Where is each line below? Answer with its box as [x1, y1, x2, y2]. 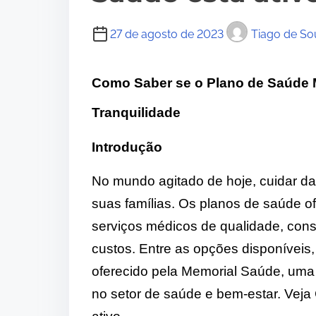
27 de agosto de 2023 [110, 28, 224, 41]
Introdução [92, 139, 162, 154]
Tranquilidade [92, 104, 181, 120]
